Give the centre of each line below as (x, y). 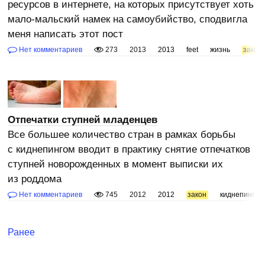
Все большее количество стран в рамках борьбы (122, 134)
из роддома (35, 179)
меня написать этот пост (66, 34)
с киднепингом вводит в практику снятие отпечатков (129, 149)
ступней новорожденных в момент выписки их (116, 164)
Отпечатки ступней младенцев (83, 119)
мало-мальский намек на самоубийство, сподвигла (128, 19)
